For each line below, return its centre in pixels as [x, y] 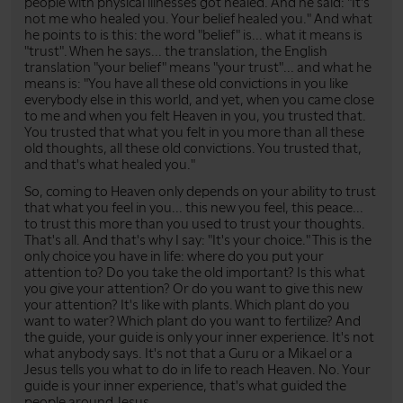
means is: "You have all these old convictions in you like [186, 83]
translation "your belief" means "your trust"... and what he [198, 67]
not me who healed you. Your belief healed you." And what [198, 18]
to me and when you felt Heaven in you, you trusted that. [195, 116]
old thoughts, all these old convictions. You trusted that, [193, 148]
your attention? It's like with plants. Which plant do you [187, 304]
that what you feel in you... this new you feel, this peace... [194, 207]
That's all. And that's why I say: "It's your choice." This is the [198, 240]
